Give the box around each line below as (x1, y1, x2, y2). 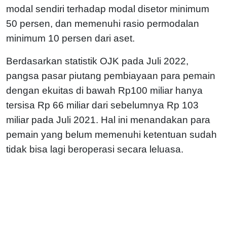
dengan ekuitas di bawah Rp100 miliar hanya (6, 85, 203, 96)
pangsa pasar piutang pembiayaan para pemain (6, 70, 215, 81)
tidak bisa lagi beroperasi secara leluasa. (6, 143, 183, 155)
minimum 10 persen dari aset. (6, 32, 135, 44)
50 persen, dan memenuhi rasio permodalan (6, 18, 199, 29)
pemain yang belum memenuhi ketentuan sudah (6, 129, 217, 140)
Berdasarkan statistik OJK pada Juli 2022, (6, 55, 188, 66)
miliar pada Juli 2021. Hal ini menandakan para (6, 114, 210, 125)
